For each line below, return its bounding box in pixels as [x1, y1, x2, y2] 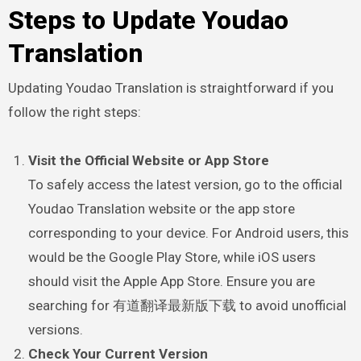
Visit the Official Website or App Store [28, 151, 270, 168]
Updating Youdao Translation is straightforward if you [7, 79, 334, 96]
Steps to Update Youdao [7, 5, 288, 36]
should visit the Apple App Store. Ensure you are [28, 272, 316, 289]
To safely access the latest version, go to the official [28, 176, 343, 193]
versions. [28, 321, 84, 338]
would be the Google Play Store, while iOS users [28, 248, 317, 265]
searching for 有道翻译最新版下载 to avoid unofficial [28, 297, 347, 313]
